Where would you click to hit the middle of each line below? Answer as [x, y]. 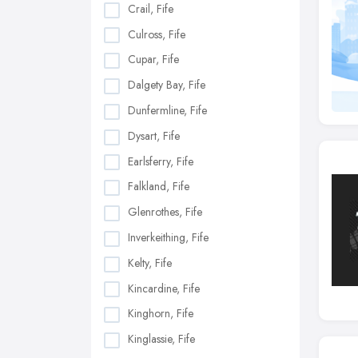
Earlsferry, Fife [161, 161]
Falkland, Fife [159, 187]
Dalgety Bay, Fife [167, 85]
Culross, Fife [157, 34]
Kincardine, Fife [164, 288]
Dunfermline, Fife [167, 111]
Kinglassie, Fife [161, 339]
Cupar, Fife [153, 60]
